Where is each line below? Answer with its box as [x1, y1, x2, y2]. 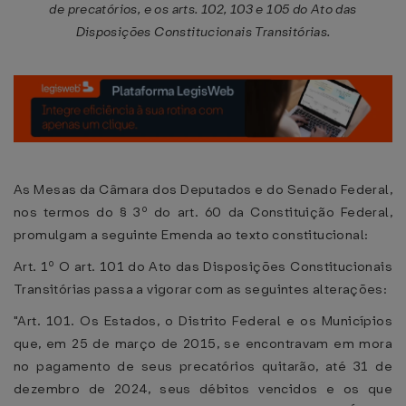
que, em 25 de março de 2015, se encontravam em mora [14, 334, 392, 353]
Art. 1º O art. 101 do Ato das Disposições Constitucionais [14, 257, 392, 275]
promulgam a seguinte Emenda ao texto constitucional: [14, 226, 369, 244]
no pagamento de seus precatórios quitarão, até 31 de [14, 357, 392, 375]
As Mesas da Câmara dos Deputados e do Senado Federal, [14, 180, 392, 198]
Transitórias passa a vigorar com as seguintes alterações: [14, 280, 388, 298]
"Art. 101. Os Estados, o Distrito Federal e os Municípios [14, 312, 392, 330]
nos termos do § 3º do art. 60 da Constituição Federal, [14, 203, 392, 221]
